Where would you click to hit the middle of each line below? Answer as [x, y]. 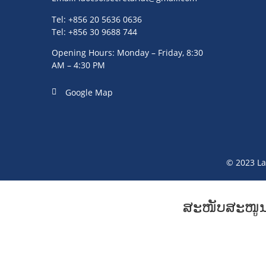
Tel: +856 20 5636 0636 [97, 19]
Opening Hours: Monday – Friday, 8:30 [127, 53]
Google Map [89, 92]
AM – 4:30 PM [78, 65]
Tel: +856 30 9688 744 [94, 31]
